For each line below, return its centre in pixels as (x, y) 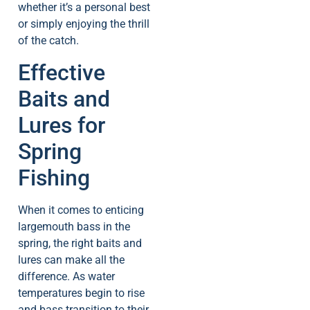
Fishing (54, 177)
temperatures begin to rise (81, 293)
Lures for (62, 125)
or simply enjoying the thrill (84, 24)
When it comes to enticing (81, 210)
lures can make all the (71, 259)
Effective (62, 72)
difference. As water (66, 276)
